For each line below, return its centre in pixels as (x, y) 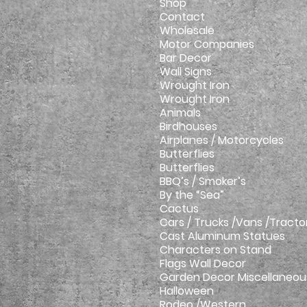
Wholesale (187, 30)
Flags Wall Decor (203, 263)
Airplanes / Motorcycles (222, 140)
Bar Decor (186, 58)
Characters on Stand (216, 250)
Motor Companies (207, 44)
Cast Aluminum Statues (222, 236)
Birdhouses (188, 126)
